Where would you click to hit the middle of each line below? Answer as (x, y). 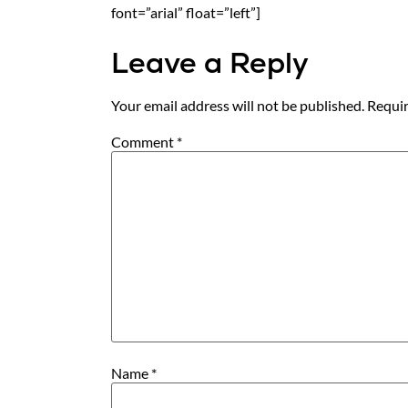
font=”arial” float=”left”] (186, 13)
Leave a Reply (210, 62)
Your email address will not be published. (238, 105)
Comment (144, 142)
